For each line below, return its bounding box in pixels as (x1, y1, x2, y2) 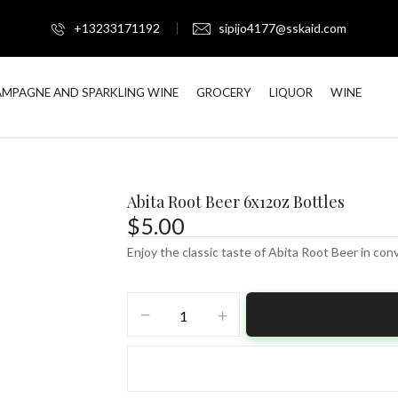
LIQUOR (269, 85, 313, 99)
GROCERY (196, 85, 251, 99)
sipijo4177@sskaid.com (219, 20, 346, 36)
